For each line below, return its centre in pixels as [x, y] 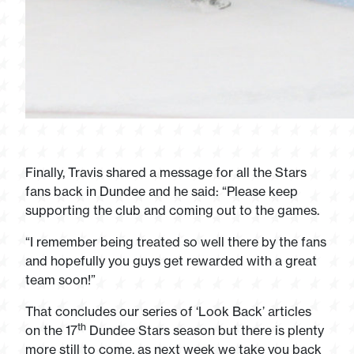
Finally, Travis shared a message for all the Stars [166, 172]
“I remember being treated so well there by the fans [176, 242]
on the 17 [51, 330]
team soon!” [60, 280]
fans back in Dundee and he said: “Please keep [162, 191]
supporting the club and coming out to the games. [172, 210]
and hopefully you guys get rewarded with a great [171, 261]
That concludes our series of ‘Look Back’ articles [168, 311]
